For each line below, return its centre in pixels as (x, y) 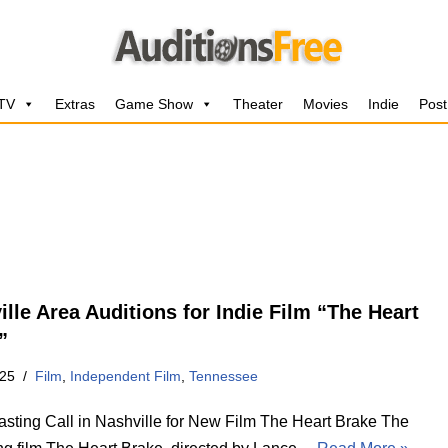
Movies (325, 104)
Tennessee (224, 375)
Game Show (154, 104)
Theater (258, 104)
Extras (75, 104)
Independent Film (126, 375)
